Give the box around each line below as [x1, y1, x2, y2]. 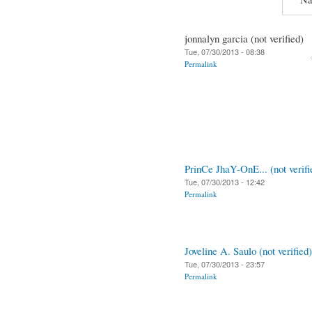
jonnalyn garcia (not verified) [185, 31, 304, 45]
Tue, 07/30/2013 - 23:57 [185, 258, 265, 270]
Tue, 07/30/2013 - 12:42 [185, 175, 265, 187]
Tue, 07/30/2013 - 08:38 [185, 45, 265, 57]
